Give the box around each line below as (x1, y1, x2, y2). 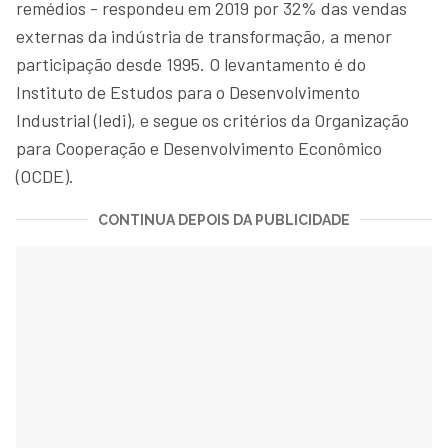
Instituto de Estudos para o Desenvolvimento (16, 80, 360, 103)
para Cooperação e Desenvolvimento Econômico (16, 136, 382, 159)
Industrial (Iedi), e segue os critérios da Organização (16, 108, 409, 131)
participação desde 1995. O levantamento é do (16, 52, 366, 75)
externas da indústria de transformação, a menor (16, 24, 392, 47)
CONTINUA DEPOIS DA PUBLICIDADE (98, 211, 350, 228)
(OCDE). (16, 164, 74, 187)
